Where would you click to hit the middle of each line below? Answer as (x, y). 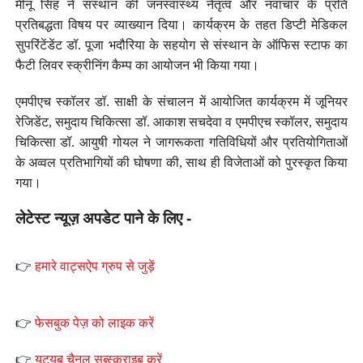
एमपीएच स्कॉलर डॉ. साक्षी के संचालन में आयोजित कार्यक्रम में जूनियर (181, 101)
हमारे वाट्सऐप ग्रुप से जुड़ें (94, 266)
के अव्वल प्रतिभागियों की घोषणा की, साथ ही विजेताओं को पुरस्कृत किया (181, 162)
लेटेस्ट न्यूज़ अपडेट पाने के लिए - (103, 218)
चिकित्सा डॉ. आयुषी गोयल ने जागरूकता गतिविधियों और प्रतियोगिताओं (181, 142)
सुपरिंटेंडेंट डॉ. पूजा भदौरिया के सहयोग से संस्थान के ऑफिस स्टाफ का (181, 45)
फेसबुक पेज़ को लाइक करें (94, 322)
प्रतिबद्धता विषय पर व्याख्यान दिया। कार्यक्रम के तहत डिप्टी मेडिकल (181, 24)
